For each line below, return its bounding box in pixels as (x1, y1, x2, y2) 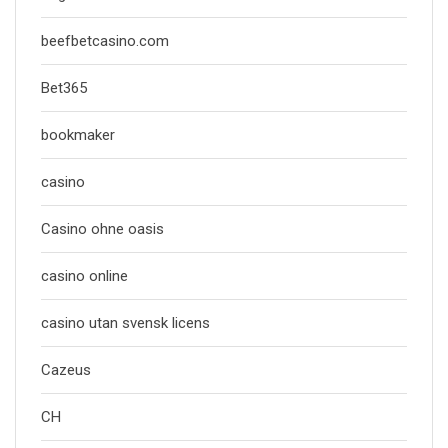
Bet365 (41, 79, 87, 97)
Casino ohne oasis (41, 220, 164, 238)
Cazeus (41, 361, 91, 379)
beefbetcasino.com (41, 32, 169, 50)
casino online (41, 267, 128, 285)
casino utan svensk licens (41, 314, 210, 332)
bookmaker (41, 126, 115, 144)
